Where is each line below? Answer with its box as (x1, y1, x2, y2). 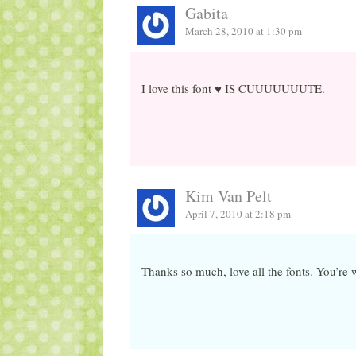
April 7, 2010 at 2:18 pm (185, 207, 292, 222)
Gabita (185, 2, 229, 24)
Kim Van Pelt (185, 185, 273, 207)
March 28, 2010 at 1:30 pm (185, 23, 303, 38)
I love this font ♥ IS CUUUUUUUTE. (141, 80, 325, 97)
